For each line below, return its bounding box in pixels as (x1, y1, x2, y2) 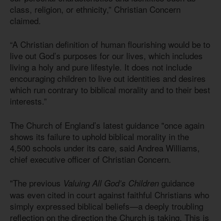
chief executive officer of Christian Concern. (10, 152, 174, 165)
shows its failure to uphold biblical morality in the (10, 130, 189, 143)
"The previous (10, 177, 61, 189)
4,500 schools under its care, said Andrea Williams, (10, 141, 200, 154)
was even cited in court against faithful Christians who (10, 188, 209, 201)
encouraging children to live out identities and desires (10, 72, 206, 85)
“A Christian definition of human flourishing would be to (10, 38, 210, 51)
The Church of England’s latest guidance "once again (10, 118, 204, 131)
